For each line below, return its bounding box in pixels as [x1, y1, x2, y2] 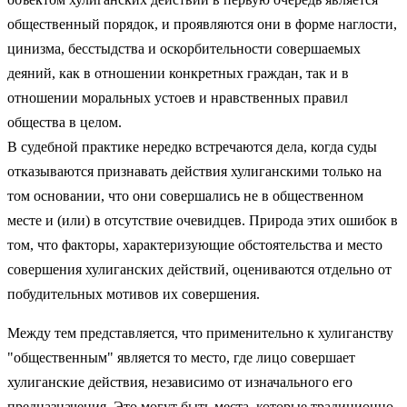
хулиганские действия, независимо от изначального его [7, 373, 352, 390]
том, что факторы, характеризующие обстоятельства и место [7, 236, 382, 253]
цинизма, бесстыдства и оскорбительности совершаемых [7, 40, 361, 56]
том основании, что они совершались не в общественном [7, 187, 363, 203]
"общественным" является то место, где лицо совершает [7, 349, 355, 365]
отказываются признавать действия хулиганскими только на [7, 163, 382, 179]
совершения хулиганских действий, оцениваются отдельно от [7, 261, 392, 277]
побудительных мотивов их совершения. [7, 285, 260, 302]
